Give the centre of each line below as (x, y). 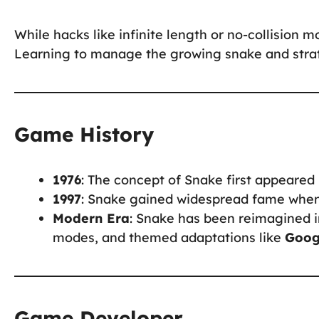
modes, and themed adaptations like (169, 237)
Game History (84, 134)
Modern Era (91, 218)
